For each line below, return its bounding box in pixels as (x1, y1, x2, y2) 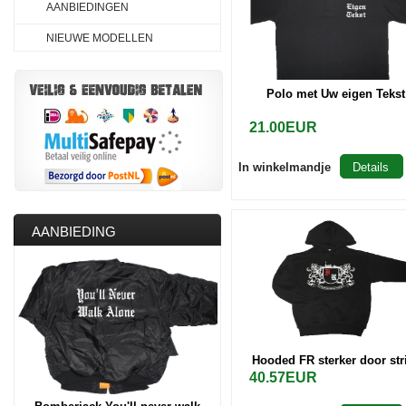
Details (353, 160, 390, 174)
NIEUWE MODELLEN (46, 32, 153, 44)
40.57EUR (249, 370, 317, 385)
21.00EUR (249, 120, 317, 135)
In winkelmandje (238, 160, 331, 174)
